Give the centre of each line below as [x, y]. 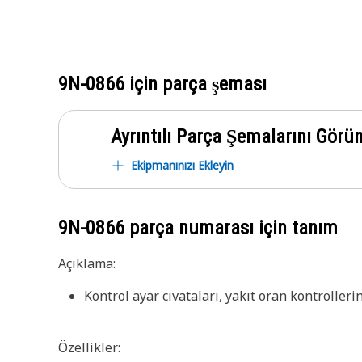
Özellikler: [89, 347]
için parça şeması [196, 84]
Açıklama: [87, 263]
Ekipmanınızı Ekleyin [182, 165]
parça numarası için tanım [231, 228]
